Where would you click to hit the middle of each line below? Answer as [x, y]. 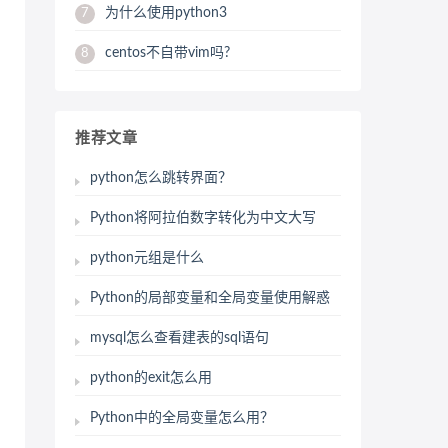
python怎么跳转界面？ [161, 178]
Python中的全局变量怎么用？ [182, 418]
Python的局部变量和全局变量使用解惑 [210, 298]
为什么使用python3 [166, 13]
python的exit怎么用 [151, 378]
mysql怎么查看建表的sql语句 [179, 338]
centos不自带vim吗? [167, 53]
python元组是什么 [147, 258]
